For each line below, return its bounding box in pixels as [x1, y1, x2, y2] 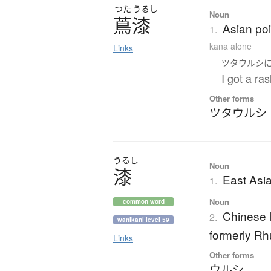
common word [122, 197, 165, 206]
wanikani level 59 [117, 215, 169, 224]
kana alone [209, 40, 252, 53]
